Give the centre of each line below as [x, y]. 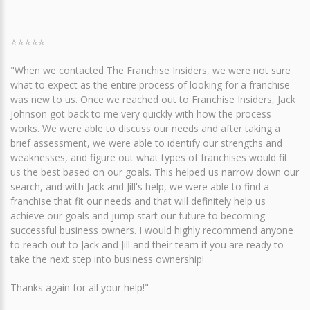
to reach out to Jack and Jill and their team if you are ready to [147, 245]
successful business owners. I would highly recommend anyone [152, 230]
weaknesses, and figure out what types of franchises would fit [149, 158]
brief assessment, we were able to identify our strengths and [146, 143]
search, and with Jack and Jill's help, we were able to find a [140, 187]
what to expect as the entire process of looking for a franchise [150, 85]
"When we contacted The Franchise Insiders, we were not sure [151, 71]
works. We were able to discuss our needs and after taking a [145, 129]
